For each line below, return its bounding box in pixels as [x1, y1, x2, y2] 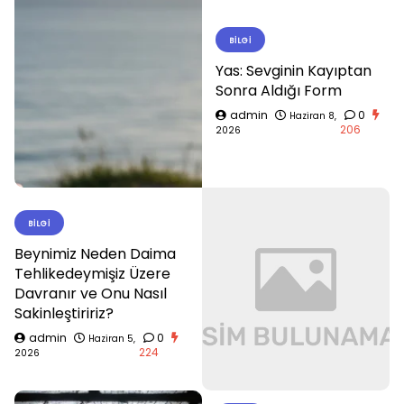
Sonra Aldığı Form [216, 80, 342, 102]
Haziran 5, [88, 332, 135, 346]
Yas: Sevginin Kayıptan [216, 60, 372, 82]
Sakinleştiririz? [14, 303, 114, 325]
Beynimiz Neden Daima [14, 243, 176, 265]
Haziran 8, [289, 109, 336, 124]
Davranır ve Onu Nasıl [14, 283, 167, 305]
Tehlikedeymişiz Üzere [14, 263, 170, 285]
